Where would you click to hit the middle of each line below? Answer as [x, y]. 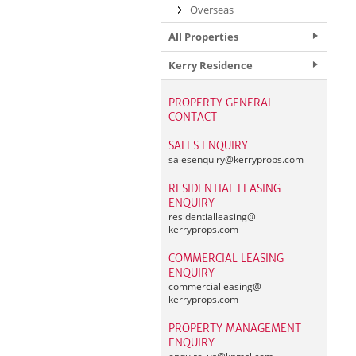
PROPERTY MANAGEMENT [235, 329]
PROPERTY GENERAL [221, 103]
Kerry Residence [211, 65]
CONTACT [193, 117]
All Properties [203, 37]
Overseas [212, 10]
